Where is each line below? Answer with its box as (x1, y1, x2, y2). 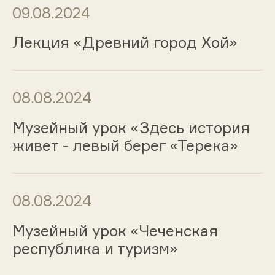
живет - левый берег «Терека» (12, 136, 238, 155)
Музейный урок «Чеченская (12, 221, 218, 240)
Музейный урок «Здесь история (12, 118, 250, 137)
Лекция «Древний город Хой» (12, 33, 238, 52)
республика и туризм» (12, 239, 178, 258)
